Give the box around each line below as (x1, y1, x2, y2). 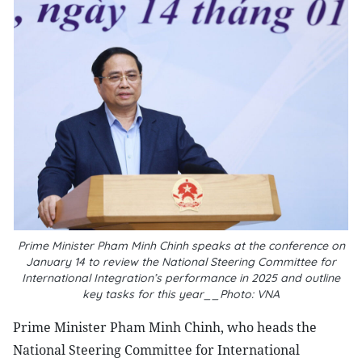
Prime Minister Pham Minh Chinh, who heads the (13, 318, 317, 336)
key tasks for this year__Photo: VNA (82, 287, 280, 301)
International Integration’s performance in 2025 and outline (22, 271, 340, 285)
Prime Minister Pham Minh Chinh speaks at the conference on (17, 238, 345, 253)
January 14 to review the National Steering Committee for (26, 255, 336, 269)
